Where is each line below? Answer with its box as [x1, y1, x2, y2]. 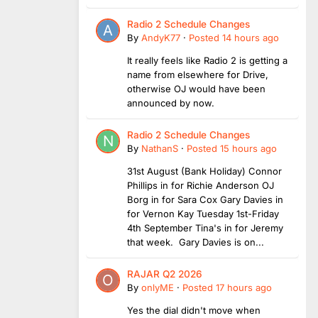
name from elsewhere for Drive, [127, 68, 268, 80]
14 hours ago [222, 31, 279, 43]
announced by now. [127, 97, 214, 109]
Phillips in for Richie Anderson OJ [127, 179, 274, 191]
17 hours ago [216, 281, 272, 293]
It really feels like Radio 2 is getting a [127, 54, 287, 66]
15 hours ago [220, 142, 277, 154]
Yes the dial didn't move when [127, 304, 261, 316]
